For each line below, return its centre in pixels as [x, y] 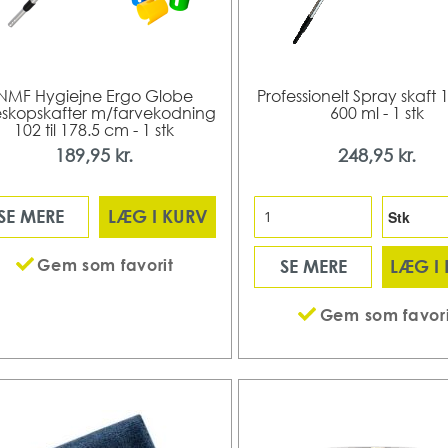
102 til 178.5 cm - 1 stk [94, 129]
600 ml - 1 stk [376, 112]
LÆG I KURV [157, 216]
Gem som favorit [105, 264]
